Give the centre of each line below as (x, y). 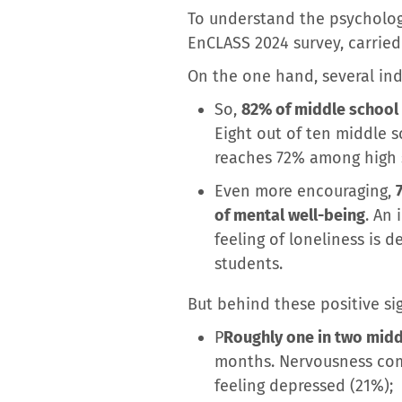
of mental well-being (290, 215)
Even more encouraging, (305, 191)
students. (249, 263)
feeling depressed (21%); (304, 385)
